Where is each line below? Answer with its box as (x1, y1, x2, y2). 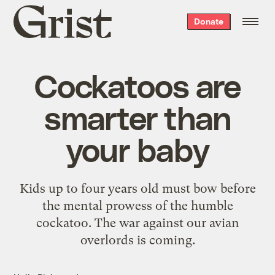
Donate (193, 16, 223, 26)
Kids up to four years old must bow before (19, 180, 256, 196)
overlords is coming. (80, 232, 195, 247)
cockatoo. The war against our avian (36, 215, 239, 230)
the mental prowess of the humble (42, 198, 233, 213)
